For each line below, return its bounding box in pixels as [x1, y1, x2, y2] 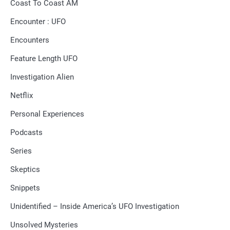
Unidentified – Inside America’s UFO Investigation [10, 202, 179, 212]
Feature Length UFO [10, 54, 78, 64]
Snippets [10, 183, 40, 193]
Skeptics [10, 165, 40, 175]
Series [10, 146, 32, 156]
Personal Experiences [10, 109, 84, 119]
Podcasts [10, 128, 43, 138]
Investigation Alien [10, 72, 74, 82]
